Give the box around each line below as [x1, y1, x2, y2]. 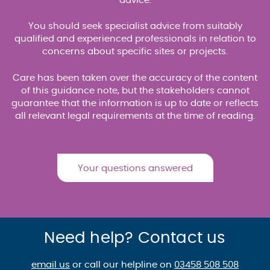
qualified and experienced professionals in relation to [14, 34, 256, 43]
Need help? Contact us [44, 230, 226, 246]
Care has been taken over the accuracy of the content [13, 73, 257, 83]
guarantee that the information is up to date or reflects [11, 98, 259, 108]
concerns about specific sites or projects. [42, 47, 228, 56]
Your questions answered [77, 164, 193, 173]
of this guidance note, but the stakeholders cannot [20, 86, 250, 95]
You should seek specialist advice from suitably [28, 22, 242, 31]
